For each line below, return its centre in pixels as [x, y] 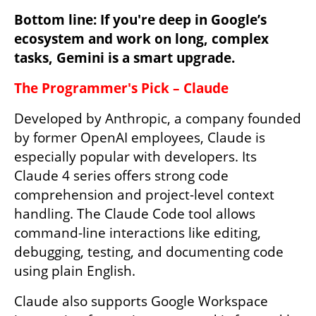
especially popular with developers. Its [135, 156]
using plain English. [75, 271]
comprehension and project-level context [144, 194]
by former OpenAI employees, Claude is [140, 137]
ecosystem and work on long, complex [141, 38]
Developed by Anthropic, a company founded [158, 118]
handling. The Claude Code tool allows [135, 213]
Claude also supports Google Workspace [141, 301]
